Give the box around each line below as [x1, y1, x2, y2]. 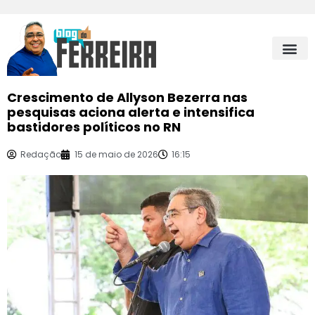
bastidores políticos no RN [7, 117, 181, 136]
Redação [20, 148, 61, 160]
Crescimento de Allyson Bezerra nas [7, 88, 247, 106]
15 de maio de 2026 [75, 148, 158, 160]
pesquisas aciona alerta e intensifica [7, 103, 255, 121]
